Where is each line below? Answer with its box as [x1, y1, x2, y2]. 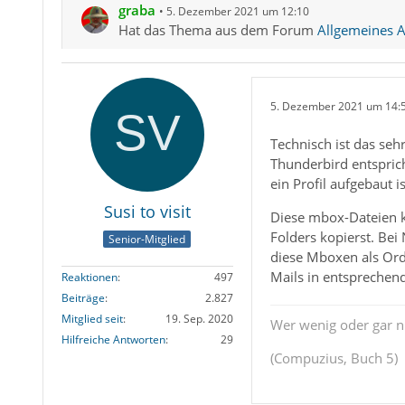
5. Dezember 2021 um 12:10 [165, 4, 309, 20]
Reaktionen [61, 268, 118, 285]
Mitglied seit [61, 310, 123, 326]
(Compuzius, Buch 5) [269, 349, 398, 368]
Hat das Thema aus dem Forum [118, 21, 317, 40]
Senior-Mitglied [108, 231, 186, 247]
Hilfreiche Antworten [61, 331, 165, 347]
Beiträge [61, 289, 105, 306]
